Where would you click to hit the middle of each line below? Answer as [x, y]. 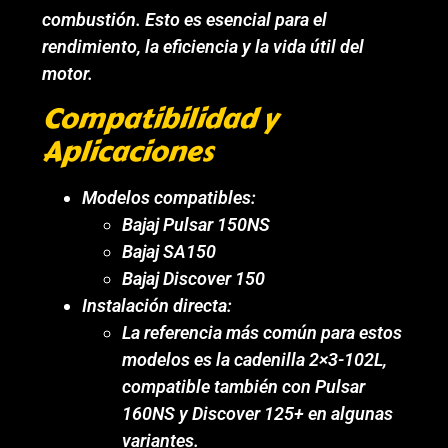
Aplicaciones [128, 151]
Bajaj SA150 [169, 251]
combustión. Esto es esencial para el [185, 20]
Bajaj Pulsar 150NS [196, 224]
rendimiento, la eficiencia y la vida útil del [203, 47]
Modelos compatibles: [169, 197]
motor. [68, 74]
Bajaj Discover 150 [194, 278]
